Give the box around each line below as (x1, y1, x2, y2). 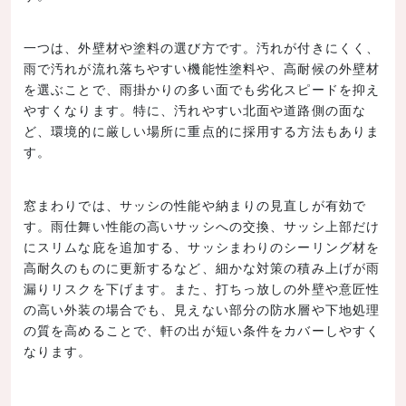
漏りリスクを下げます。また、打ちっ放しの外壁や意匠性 (24, 278, 381, 297)
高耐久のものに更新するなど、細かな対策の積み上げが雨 (24, 257, 381, 276)
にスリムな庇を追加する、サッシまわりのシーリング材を (24, 237, 381, 256)
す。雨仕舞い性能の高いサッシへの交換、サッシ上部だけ (24, 216, 381, 235)
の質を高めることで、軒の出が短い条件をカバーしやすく (24, 320, 381, 339)
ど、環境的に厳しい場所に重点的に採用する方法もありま (24, 121, 381, 140)
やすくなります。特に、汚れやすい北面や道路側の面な (24, 101, 366, 120)
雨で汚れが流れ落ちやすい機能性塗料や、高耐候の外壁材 (24, 59, 381, 78)
